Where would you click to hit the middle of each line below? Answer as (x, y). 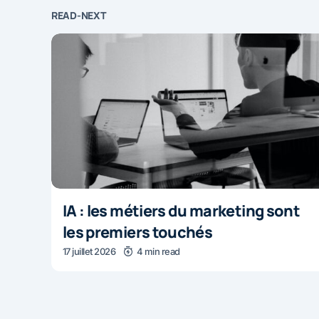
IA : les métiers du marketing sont (181, 210)
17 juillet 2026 (89, 251)
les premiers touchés (138, 231)
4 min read (158, 251)
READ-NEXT (79, 15)
